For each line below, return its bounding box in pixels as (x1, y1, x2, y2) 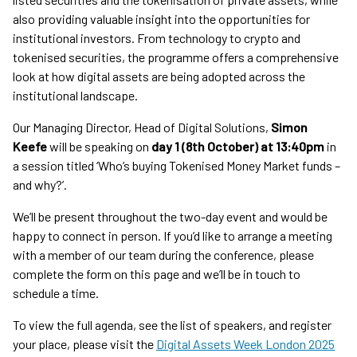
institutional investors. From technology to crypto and (13, 30, 300, 46)
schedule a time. (13, 285, 99, 301)
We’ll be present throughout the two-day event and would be (13, 209, 328, 225)
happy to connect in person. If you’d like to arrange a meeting (13, 228, 332, 244)
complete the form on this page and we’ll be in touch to (13, 266, 300, 282)
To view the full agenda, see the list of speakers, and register (13, 317, 331, 333)
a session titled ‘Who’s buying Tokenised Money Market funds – (13, 158, 340, 174)
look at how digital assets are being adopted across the (13, 69, 305, 84)
